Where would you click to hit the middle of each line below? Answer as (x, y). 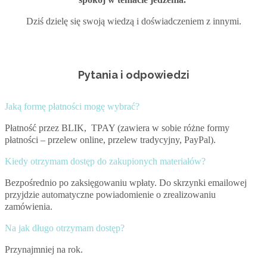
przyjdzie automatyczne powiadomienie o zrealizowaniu (110, 194)
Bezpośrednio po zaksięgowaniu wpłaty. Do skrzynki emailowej (126, 182)
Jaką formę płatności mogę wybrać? (72, 106)
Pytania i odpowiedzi (133, 74)
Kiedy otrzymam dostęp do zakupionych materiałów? (105, 161)
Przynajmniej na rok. (44, 249)
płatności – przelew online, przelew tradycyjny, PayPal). (110, 139)
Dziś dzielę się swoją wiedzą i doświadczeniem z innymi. (133, 21)
